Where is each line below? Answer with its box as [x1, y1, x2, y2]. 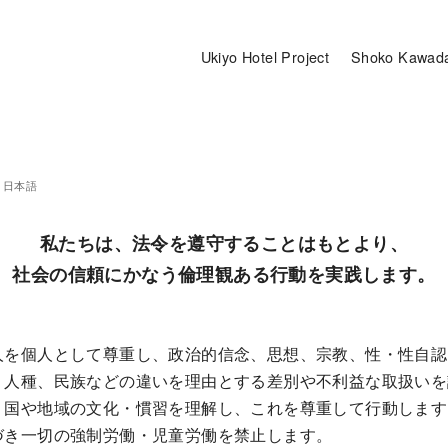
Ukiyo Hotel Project [200, 46, 330, 68]
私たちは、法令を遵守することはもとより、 [40, 229, 408, 256]
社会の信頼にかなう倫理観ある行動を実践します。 [12, 260, 436, 287]
